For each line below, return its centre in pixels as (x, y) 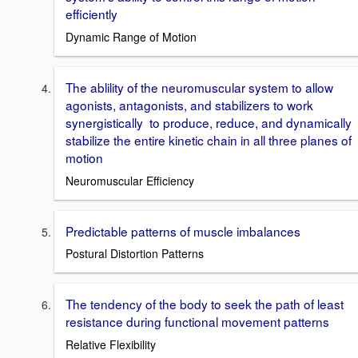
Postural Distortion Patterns (135, 254)
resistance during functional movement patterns (197, 322)
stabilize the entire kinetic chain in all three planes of (209, 140)
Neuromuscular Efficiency (130, 180)
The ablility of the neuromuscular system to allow (199, 88)
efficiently (91, 14)
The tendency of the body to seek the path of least (205, 304)
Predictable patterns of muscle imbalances (183, 231)
